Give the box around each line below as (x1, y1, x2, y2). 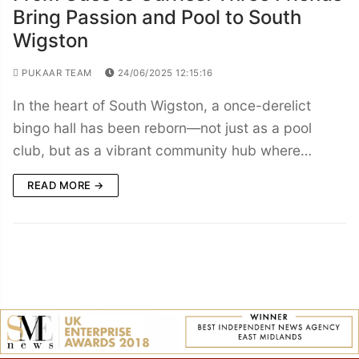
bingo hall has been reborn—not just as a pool (13, 119, 312, 136)
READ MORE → (27, 178, 104, 192)
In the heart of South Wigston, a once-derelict (13, 96, 311, 114)
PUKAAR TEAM (18, 67, 92, 79)
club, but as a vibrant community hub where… (13, 141, 312, 159)
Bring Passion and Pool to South (13, 5, 301, 29)
